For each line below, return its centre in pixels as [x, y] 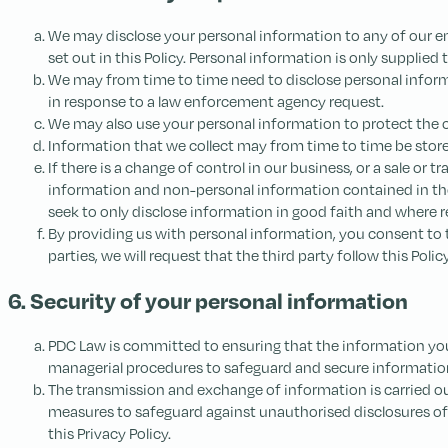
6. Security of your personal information [208, 299]
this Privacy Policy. [109, 432]
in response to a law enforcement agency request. [216, 100]
